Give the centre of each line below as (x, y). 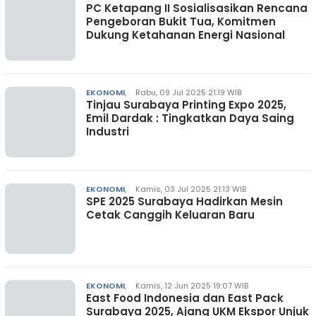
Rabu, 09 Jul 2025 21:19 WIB (188, 92)
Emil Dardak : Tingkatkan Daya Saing (190, 118)
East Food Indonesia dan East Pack (185, 298)
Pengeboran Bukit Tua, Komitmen (181, 22)
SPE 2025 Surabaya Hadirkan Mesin (184, 201)
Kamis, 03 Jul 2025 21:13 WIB (191, 189)
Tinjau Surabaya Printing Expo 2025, (186, 105)
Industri (108, 132)
